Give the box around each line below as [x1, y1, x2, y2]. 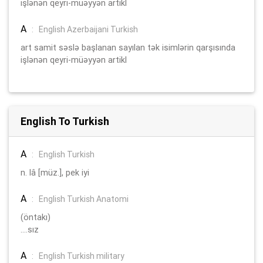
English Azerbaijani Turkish [39, 23, 138, 35]
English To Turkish [21, 114, 109, 128]
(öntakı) [21, 211, 50, 222]
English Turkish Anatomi [39, 193, 129, 204]
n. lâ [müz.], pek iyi [21, 167, 89, 178]
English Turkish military [39, 250, 124, 261]
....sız [21, 224, 39, 235]
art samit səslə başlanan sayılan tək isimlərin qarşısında [21, 42, 235, 53]
